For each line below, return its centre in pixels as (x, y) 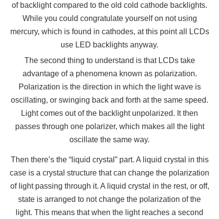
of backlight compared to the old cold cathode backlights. (109, 5)
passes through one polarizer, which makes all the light (109, 127)
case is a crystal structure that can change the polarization (109, 173)
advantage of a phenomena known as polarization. (109, 74)
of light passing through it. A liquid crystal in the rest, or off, (109, 186)
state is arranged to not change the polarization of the (109, 199)
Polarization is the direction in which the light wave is (109, 87)
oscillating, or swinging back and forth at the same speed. (109, 100)
